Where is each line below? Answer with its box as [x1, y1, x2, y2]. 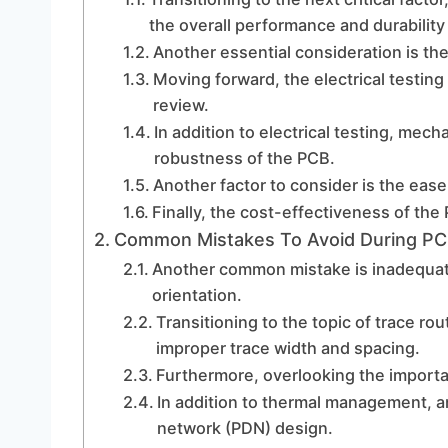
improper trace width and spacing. [155, 338, 420, 358]
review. [152, 95, 209, 115]
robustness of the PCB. [153, 148, 335, 168]
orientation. [151, 285, 242, 305]
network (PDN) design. [156, 418, 333, 438]
